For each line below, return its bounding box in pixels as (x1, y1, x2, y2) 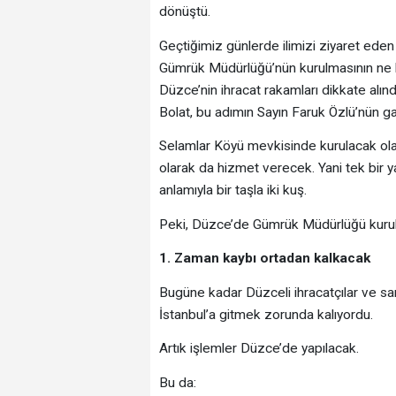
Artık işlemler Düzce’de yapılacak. (158, 340, 359, 357)
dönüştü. (158, 4, 210, 20)
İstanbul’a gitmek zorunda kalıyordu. (158, 306, 373, 323)
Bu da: (158, 374, 196, 391)
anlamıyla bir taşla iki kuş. (158, 182, 307, 199)
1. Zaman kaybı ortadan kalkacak (158, 250, 370, 267)
